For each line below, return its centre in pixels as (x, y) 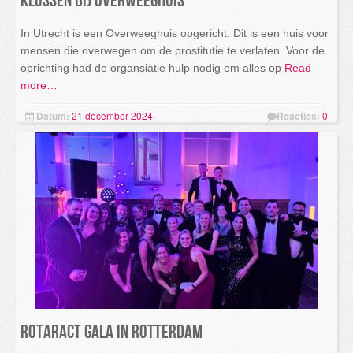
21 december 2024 (112, 115)
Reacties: (298, 116)
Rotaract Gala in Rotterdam (111, 332)
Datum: (53, 116)
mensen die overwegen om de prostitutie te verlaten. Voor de (173, 50)
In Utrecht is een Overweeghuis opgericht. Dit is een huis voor (175, 33)
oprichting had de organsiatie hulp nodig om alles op (151, 68)
